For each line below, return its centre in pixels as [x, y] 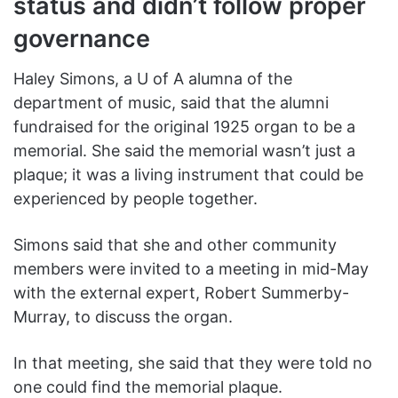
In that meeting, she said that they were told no [193, 363]
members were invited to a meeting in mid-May [191, 269]
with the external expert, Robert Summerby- [181, 293]
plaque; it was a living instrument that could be [188, 175]
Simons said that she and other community [175, 245]
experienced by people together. [135, 199]
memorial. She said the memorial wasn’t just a [184, 151]
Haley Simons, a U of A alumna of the [153, 79]
